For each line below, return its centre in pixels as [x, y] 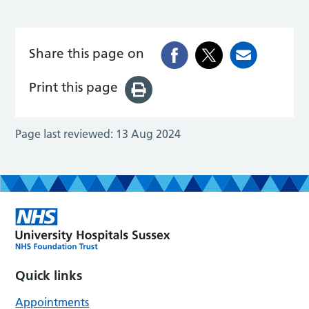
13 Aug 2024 [149, 133]
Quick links [49, 275]
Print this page [74, 88]
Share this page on [87, 53]
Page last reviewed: [64, 133]
